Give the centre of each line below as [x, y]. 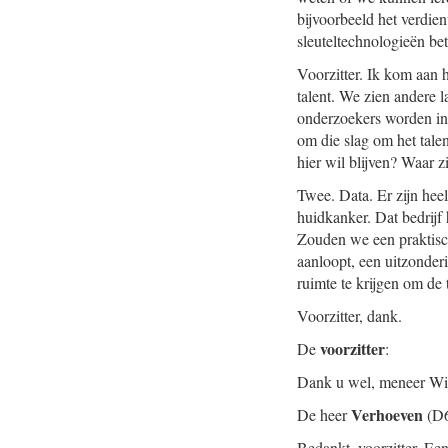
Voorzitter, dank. [349, 315]
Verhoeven [387, 414]
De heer [324, 414]
